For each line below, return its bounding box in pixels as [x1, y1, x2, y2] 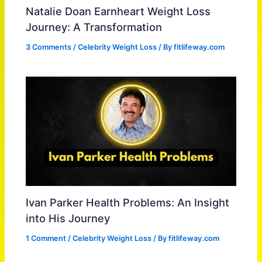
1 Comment [26, 233, 67, 243]
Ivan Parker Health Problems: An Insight [26, 195, 230, 209]
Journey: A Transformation [26, 20, 163, 33]
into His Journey [26, 211, 111, 225]
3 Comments [26, 42, 72, 51]
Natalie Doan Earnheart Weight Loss [26, 4, 211, 18]
